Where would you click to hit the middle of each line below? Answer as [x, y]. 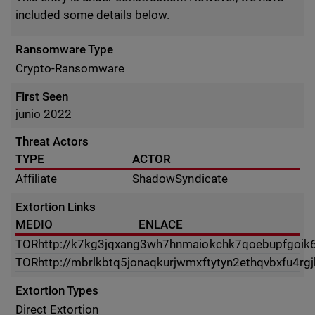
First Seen [42, 96]
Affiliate [37, 179]
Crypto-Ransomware [70, 68]
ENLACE [161, 224]
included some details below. [93, 15]
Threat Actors [52, 141]
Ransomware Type [65, 49]
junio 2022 [44, 114]
